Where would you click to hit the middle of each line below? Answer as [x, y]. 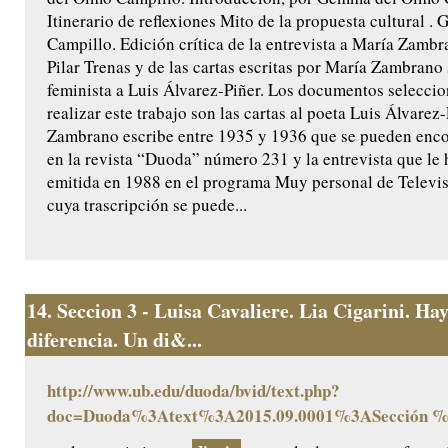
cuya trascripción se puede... [147, 205]
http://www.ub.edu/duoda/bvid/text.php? [193, 391]
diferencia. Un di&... [114, 340]
